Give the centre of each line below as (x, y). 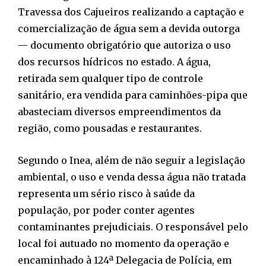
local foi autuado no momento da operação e (123, 244)
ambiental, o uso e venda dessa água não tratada (132, 177)
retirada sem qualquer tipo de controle (110, 79)
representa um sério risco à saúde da (106, 194)
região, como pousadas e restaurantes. (110, 129)
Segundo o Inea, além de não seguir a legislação (132, 161)
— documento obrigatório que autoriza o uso (124, 45)
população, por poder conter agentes (106, 210)
